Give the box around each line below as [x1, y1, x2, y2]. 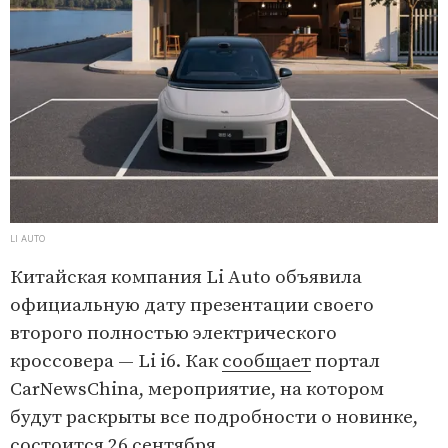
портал [311, 350, 380, 374]
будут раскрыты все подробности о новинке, [10, 406, 418, 430]
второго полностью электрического [10, 322, 337, 346]
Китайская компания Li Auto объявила [10, 266, 362, 290]
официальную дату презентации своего [10, 294, 374, 318]
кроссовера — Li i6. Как [10, 350, 222, 374]
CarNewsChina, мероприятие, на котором [10, 378, 384, 402]
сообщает [222, 350, 311, 374]
